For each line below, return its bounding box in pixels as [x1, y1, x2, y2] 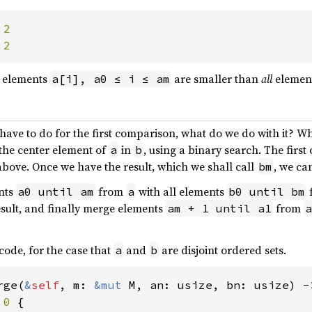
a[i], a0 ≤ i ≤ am [52, 72, 170, 86]
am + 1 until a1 [167, 201, 272, 216]
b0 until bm [228, 185, 305, 199]
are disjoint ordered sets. [159, 242, 286, 258]
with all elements [136, 184, 227, 200]
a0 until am [17, 185, 94, 199]
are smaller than [171, 71, 261, 87]
